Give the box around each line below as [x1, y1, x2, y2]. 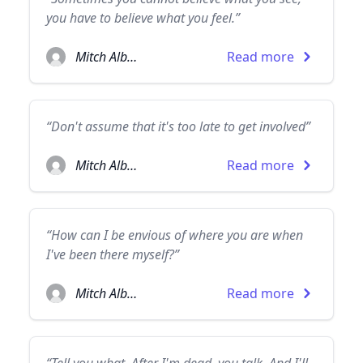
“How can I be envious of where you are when [46, 226, 303, 244]
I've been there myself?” [46, 246, 179, 263]
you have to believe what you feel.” [46, 9, 240, 27]
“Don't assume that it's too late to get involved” [46, 117, 310, 135]
